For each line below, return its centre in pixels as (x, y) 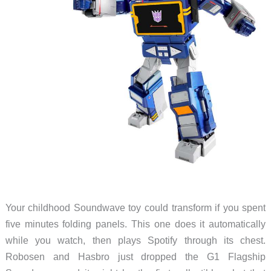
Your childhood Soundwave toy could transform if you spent (135, 208)
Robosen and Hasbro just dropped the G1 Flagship (135, 257)
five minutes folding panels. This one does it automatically (135, 224)
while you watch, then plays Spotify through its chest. (135, 240)
